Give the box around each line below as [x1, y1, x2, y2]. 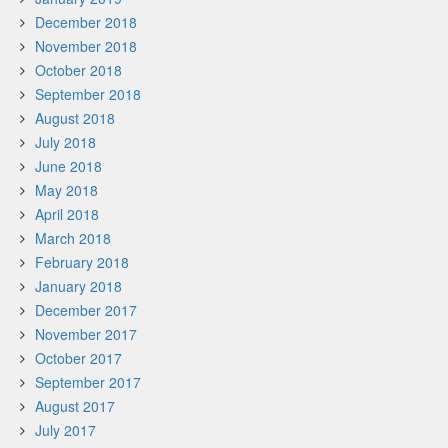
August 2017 [35, 396, 115, 416]
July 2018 [35, 132, 96, 152]
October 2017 [35, 348, 122, 368]
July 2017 [35, 420, 96, 440]
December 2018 [35, 12, 137, 32]
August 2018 [35, 108, 115, 128]
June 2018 [35, 156, 102, 176]
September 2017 [35, 372, 141, 392]
